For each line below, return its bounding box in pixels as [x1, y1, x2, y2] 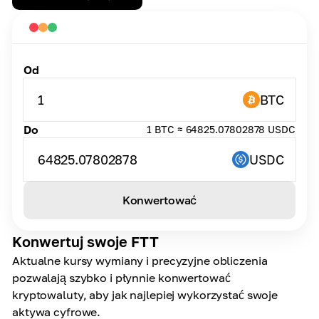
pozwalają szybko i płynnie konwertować [12, 271, 231, 285]
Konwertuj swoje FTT [12, 233, 159, 250]
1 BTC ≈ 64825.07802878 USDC [147, 123, 296, 135]
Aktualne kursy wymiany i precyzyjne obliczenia [12, 253, 268, 268]
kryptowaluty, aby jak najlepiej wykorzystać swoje [12, 288, 278, 302]
